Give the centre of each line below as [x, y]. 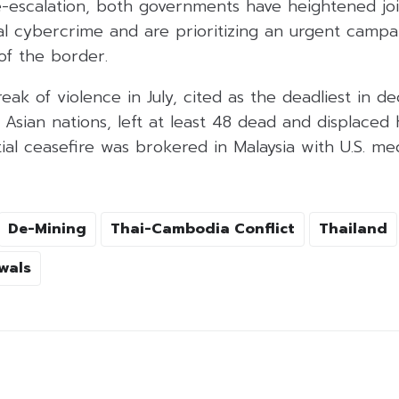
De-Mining [47, 229]
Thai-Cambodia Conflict [203, 229]
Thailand [353, 229]
